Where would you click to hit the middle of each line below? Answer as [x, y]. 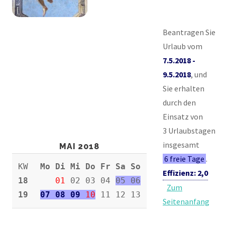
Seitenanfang [186, 201]
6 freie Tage [185, 158]
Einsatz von [183, 116]
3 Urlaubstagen [189, 130]
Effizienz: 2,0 [185, 173]
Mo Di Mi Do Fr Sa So [90, 166]
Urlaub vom [183, 46]
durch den [179, 102]
